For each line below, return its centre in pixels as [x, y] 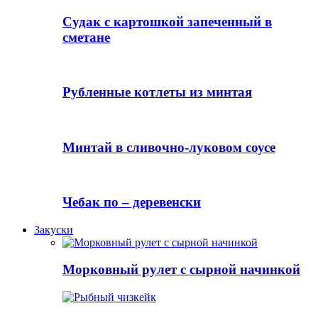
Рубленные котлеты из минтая [157, 92]
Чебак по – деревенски [132, 202]
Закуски [54, 229]
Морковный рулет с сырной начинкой [181, 270]
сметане [86, 37]
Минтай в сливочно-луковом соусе [169, 147]
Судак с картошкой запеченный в [167, 21]
